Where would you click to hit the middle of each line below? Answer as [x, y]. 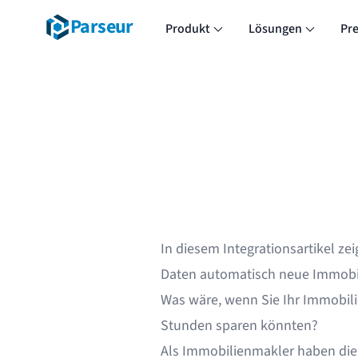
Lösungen [275, 29]
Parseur [102, 27]
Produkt [187, 29]
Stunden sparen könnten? [239, 326]
